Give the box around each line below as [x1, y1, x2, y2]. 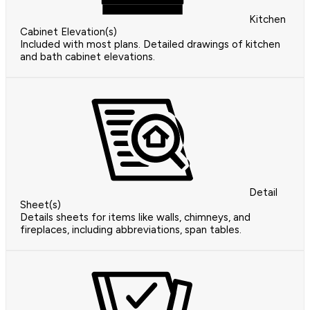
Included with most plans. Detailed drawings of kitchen [20, 38, 280, 51]
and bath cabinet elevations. [20, 51, 155, 64]
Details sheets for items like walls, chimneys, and [20, 211, 250, 224]
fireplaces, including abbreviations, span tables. [20, 224, 241, 237]
